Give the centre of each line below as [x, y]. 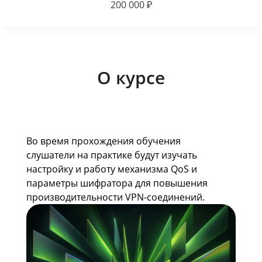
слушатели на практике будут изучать [112, 155]
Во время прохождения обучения [104, 141]
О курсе [131, 77]
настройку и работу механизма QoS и [112, 169]
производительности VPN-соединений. [116, 197]
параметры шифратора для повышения [117, 183]
